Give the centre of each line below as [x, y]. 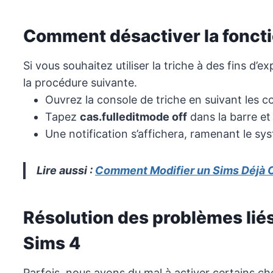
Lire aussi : [66, 171]
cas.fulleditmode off [133, 117]
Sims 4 [52, 243]
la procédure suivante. [80, 83]
